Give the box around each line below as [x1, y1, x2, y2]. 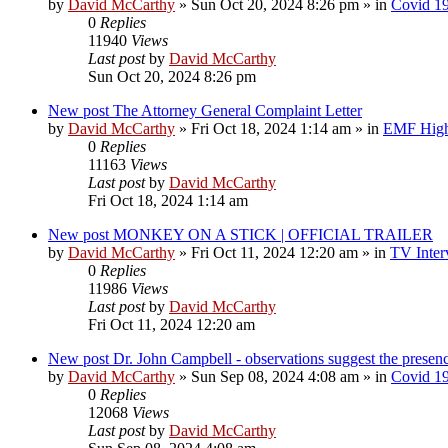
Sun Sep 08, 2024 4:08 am [191, 367, 359, 385]
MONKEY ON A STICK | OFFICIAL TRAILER [113, 225, 433, 243]
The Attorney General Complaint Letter [113, 101, 362, 119]
